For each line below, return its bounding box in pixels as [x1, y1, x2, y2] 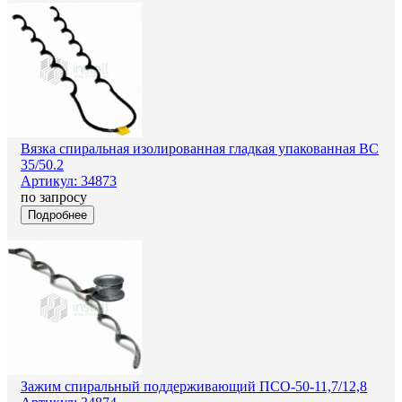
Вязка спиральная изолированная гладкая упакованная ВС [21, 140, 379, 156]
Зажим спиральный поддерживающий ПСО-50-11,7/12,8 [21, 378, 367, 394]
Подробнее [28, 207, 87, 222]
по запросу [21, 188, 87, 205]
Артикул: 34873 [21, 172, 117, 188]
